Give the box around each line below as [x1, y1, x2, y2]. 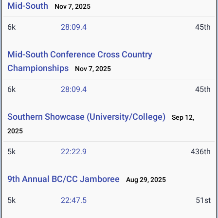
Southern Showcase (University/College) [7, 111, 167, 122]
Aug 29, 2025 [122, 176, 166, 184]
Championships [7, 63, 69, 73]
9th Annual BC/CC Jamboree [7, 174, 120, 184]
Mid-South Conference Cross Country [7, 49, 152, 60]
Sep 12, [167, 113, 194, 122]
